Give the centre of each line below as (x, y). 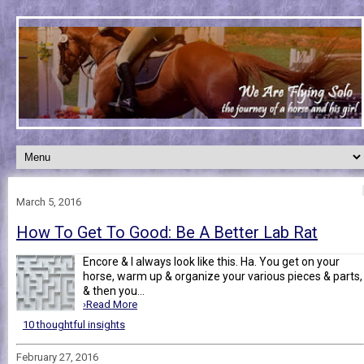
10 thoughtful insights (74, 324)
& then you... (114, 290)
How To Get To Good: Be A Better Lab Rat (167, 232)
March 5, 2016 (49, 201)
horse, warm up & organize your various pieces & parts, (223, 276)
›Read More (110, 304)
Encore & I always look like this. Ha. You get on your (211, 261)
